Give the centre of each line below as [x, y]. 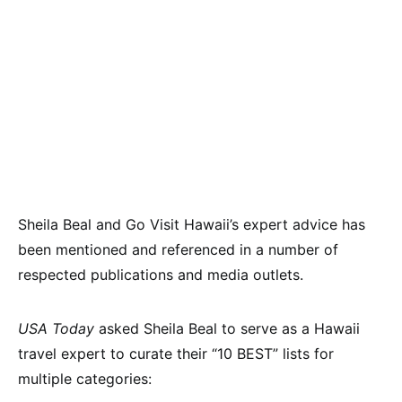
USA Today [56, 328]
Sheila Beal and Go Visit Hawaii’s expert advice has [192, 224]
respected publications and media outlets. [161, 275]
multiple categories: [85, 379]
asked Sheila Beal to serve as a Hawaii [227, 328]
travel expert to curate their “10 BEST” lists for [176, 354]
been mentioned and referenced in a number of [178, 249]
